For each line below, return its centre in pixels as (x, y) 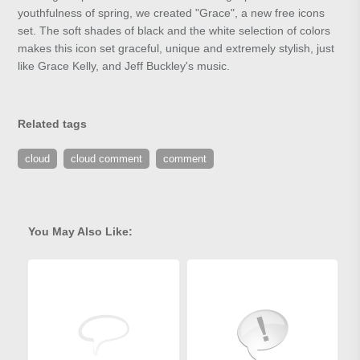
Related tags (53, 124)
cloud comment (107, 159)
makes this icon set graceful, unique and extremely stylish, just (176, 49)
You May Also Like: (80, 232)
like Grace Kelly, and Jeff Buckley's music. (124, 66)
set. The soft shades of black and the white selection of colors (174, 31)
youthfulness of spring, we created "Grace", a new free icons (172, 13)
